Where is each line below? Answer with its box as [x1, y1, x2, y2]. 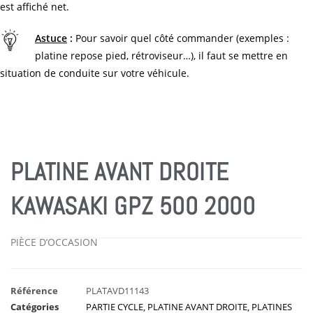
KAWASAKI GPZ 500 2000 [10, 190, 256, 221]
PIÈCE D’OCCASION [10, 235, 101, 249]
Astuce [35, 31, 67, 45]
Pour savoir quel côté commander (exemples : [73, 31, 289, 45]
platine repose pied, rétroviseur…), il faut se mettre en [35, 48, 288, 62]
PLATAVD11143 [86, 284, 149, 297]
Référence [10, 284, 58, 297]
